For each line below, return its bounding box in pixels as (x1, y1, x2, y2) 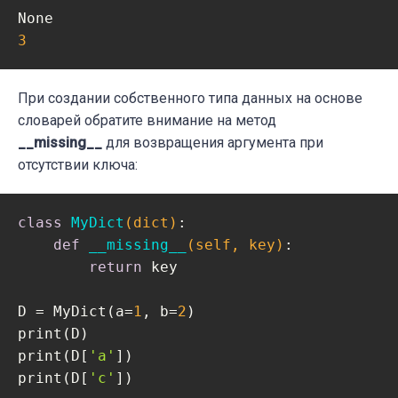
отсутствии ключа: (18, 156, 138, 174)
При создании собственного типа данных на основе (18, 90, 362, 107)
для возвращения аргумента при (106, 134, 323, 152)
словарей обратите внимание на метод (18, 112, 276, 130)
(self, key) (187, 236, 284, 254)
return (89, 259, 142, 276)
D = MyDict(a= (18, 303, 133, 321)
